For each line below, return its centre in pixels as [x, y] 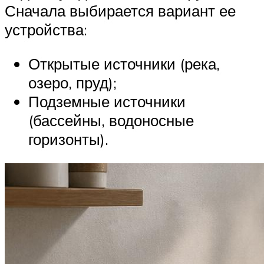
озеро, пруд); [72, 82]
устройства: [46, 30]
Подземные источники [107, 101]
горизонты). [68, 139]
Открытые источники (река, [124, 63]
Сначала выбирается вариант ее [120, 11]
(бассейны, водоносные [111, 120]
